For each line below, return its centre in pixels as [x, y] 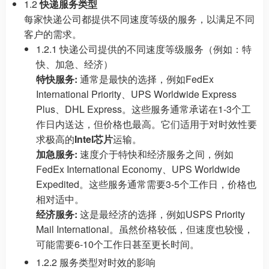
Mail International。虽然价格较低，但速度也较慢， [145, 229]
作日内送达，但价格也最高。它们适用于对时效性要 [147, 124]
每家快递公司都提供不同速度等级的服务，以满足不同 [139, 19]
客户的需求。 [53, 34]
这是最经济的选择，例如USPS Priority [161, 214]
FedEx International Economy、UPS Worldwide [138, 169]
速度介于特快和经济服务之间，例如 [156, 154]
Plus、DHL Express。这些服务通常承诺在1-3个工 [144, 109]
